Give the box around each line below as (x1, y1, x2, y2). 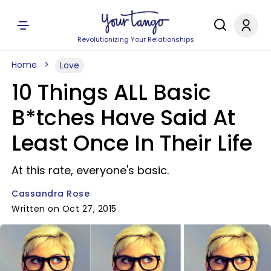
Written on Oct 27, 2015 (11, 203, 117, 215)
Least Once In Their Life (11, 128, 252, 158)
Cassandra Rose (11, 188, 90, 200)
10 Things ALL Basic (11, 77, 211, 107)
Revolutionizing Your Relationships (77, 34, 194, 44)
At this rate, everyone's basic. (11, 163, 169, 178)
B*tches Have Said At (11, 103, 235, 132)
